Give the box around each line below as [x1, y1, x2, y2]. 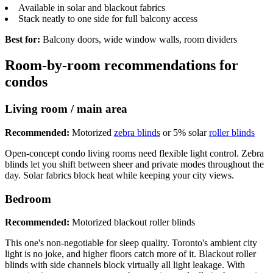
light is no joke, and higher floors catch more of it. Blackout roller [5, 249, 256, 260]
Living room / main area [5, 102, 127, 116]
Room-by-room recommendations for [5, 57, 238, 74]
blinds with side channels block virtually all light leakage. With [5, 260, 245, 271]
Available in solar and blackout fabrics [18, 2, 165, 13]
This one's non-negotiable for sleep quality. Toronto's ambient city [5, 238, 257, 249]
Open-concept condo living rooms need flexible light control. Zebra [5, 147, 264, 158]
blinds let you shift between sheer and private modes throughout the [5, 158, 264, 169]
